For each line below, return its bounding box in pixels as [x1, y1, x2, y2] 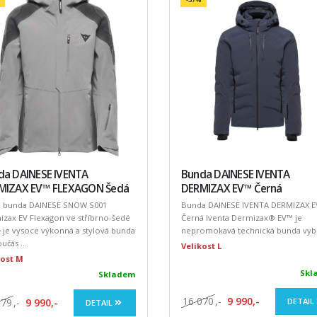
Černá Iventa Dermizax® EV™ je [180, 212, 302, 224]
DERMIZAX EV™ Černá [180, 181, 282, 197]
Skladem [98, 269, 136, 280]
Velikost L [180, 241, 221, 252]
